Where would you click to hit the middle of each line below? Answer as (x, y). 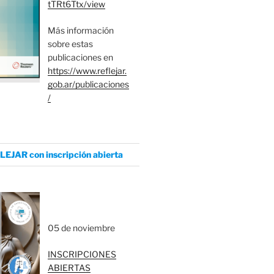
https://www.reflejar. (87, 70)
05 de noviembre (82, 228)
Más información (81, 30)
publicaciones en (81, 57)
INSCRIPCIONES (82, 254)
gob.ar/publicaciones (89, 84)
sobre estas (71, 43)
